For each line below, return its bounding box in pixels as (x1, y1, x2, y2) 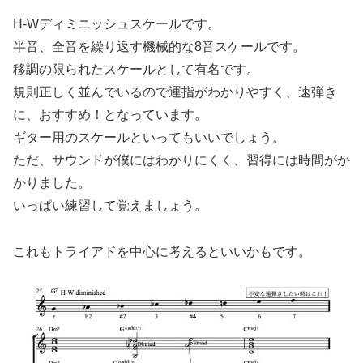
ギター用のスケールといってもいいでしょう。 (13, 130, 285, 145)
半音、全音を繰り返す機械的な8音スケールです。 (13, 40, 305, 54)
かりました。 (13, 176, 91, 190)
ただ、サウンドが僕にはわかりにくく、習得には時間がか (13, 153, 350, 168)
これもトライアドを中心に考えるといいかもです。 (13, 245, 311, 259)
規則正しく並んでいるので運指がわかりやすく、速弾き (13, 85, 337, 100)
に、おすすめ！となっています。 (13, 108, 207, 122)
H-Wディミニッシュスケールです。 (13, 17, 220, 32)
